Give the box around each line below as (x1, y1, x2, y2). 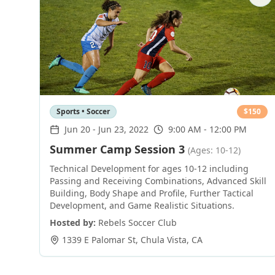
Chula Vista (141, 234, 187, 246)
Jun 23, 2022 (98, 123, 149, 135)
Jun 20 (64, 123, 90, 135)
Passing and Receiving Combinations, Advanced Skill (50, 175, 266, 187)
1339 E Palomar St (62, 234, 136, 246)
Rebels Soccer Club (98, 217, 177, 228)
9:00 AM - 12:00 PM (168, 123, 247, 135)
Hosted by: (50, 217, 96, 228)
